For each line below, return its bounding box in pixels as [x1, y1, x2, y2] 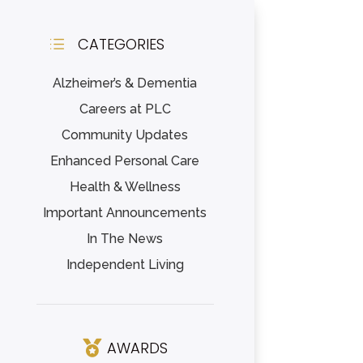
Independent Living [66, 256, 184, 272]
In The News [87, 230, 164, 246]
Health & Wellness [69, 178, 181, 194]
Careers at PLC [79, 100, 171, 117]
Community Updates [62, 126, 189, 143]
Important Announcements [43, 204, 207, 220]
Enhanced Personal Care [50, 152, 200, 169]
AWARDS [106, 337, 168, 358]
